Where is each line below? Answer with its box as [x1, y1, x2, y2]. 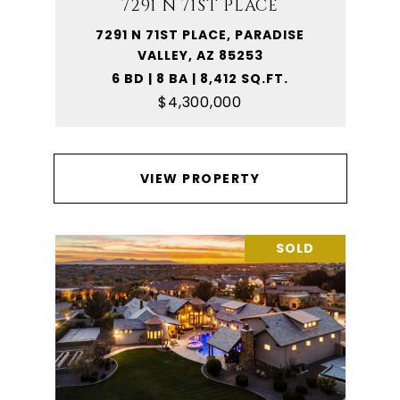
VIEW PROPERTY [139, 170, 261, 187]
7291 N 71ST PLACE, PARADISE [96, 26, 304, 44]
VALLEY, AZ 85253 [137, 46, 263, 64]
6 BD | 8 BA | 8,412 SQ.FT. [112, 70, 288, 87]
